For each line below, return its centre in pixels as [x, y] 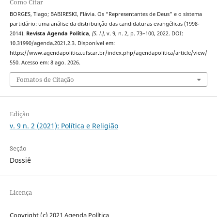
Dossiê [20, 160]
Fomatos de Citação [45, 80]
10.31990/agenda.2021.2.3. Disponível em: [62, 43]
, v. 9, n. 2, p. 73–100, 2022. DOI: [143, 33]
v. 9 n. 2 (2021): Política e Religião [64, 126]
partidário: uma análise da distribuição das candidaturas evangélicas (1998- [104, 23]
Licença [21, 192]
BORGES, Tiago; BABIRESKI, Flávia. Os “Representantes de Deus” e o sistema [106, 14]
